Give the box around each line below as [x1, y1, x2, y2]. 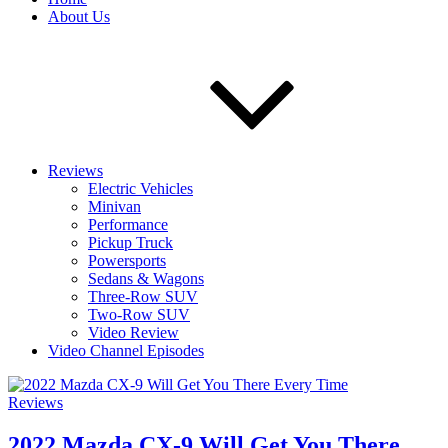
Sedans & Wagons [88, 270, 204, 287]
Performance [88, 216, 168, 233]
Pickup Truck [88, 234, 173, 251]
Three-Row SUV [88, 288, 198, 305]
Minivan [88, 198, 141, 215]
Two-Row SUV [88, 306, 190, 323]
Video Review [88, 324, 179, 341]
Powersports [88, 252, 166, 269]
